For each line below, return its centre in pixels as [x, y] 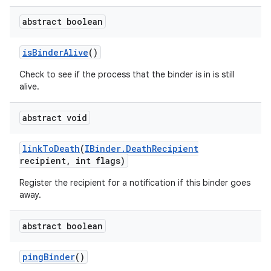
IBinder [103, 149]
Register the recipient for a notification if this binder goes [135, 183]
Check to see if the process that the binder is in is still [127, 74]
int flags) [98, 161]
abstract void [55, 118]
